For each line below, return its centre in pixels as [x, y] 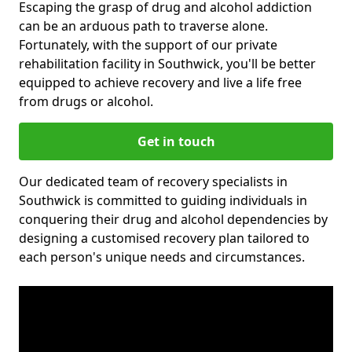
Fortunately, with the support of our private [148, 44]
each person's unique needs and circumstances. [162, 257]
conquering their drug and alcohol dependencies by [173, 219]
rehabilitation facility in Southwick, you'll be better [167, 63]
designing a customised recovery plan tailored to [164, 238]
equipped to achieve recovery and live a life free [160, 82]
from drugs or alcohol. [86, 101]
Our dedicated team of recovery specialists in [153, 181]
